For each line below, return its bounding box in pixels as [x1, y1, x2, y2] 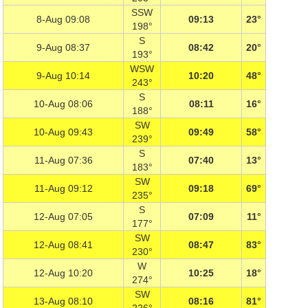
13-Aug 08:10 [34, 296, 93, 307]
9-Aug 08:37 [36, 42, 90, 53]
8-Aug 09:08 [36, 14, 90, 25]
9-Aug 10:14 [36, 70, 90, 81]
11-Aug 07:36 [34, 155, 93, 166]
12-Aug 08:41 [34, 239, 93, 250]
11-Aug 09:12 [34, 183, 93, 194]
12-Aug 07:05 [34, 211, 93, 222]
